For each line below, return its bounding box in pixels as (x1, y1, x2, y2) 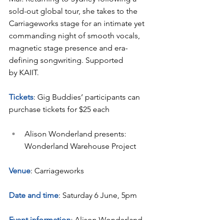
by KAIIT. (9, 67, 39, 77)
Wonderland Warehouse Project (25, 141, 136, 151)
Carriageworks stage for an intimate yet (9, 18, 146, 28)
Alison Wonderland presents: (25, 129, 128, 138)
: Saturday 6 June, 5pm (58, 190, 137, 200)
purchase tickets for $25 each (9, 104, 110, 114)
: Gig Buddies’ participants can (33, 92, 142, 102)
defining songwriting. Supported (9, 55, 125, 65)
